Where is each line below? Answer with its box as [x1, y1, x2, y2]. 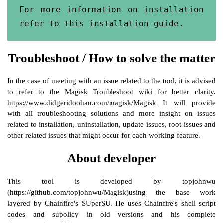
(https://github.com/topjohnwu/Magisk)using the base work [7, 188, 216, 197]
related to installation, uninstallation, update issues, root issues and [7, 120, 216, 129]
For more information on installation [19, 4, 204, 14]
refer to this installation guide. [19, 18, 184, 28]
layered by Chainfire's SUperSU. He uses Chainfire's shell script [7, 199, 216, 208]
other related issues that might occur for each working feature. [7, 131, 200, 140]
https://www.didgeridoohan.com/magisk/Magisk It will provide [7, 99, 216, 107]
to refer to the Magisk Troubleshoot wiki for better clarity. [7, 88, 216, 96]
